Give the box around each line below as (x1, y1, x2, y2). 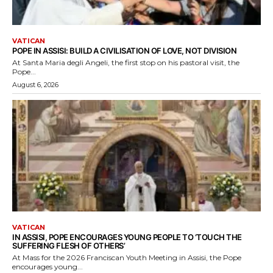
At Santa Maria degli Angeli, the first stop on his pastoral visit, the (12, 57, 239, 67)
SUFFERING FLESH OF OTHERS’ (12, 241, 125, 251)
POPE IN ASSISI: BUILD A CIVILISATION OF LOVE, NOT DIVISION (12, 45, 236, 55)
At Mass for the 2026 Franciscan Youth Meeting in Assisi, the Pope (12, 253, 241, 263)
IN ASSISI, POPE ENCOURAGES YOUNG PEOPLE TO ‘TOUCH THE (12, 232, 242, 243)
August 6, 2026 (12, 80, 58, 89)
